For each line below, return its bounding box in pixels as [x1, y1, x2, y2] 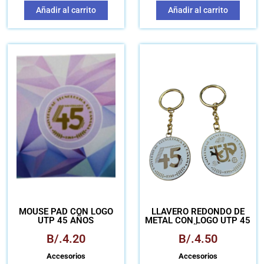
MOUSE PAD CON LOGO [18, 206, 113, 217]
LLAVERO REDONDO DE [151, 206, 245, 217]
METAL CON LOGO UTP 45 [145, 214, 251, 226]
